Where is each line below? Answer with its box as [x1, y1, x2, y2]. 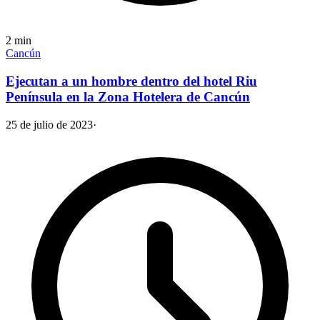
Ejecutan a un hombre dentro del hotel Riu [6, 74, 257, 89]
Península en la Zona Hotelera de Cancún [6, 89, 250, 105]
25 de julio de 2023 [6, 118, 93, 131]
